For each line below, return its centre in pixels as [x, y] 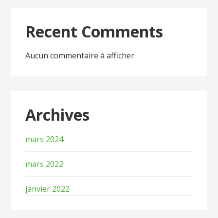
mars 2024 [45, 139]
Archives [58, 115]
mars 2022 [45, 164]
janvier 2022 [48, 189]
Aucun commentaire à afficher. [81, 56]
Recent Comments [94, 31]
